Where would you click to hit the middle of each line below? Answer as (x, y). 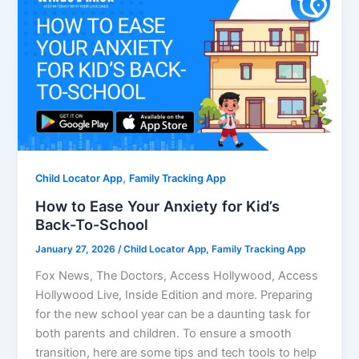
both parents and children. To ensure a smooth (164, 333)
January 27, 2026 (77, 249)
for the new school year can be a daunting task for (173, 314)
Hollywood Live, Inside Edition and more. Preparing (174, 294)
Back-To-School (92, 224)
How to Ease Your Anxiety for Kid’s (158, 206)
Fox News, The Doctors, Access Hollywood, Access (177, 275)
